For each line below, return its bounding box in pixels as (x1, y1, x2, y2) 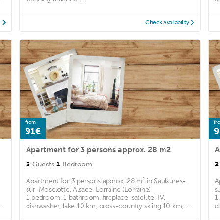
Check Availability (145, 19, 189, 26)
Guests (32, 160, 55, 169)
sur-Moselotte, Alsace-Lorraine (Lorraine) (26, 185, 151, 194)
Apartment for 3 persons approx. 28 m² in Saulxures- (26, 177, 186, 186)
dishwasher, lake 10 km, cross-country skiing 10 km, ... (26, 202, 190, 211)
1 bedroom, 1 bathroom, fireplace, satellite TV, (26, 193, 165, 202)
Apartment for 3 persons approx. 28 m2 (26, 145, 171, 155)
